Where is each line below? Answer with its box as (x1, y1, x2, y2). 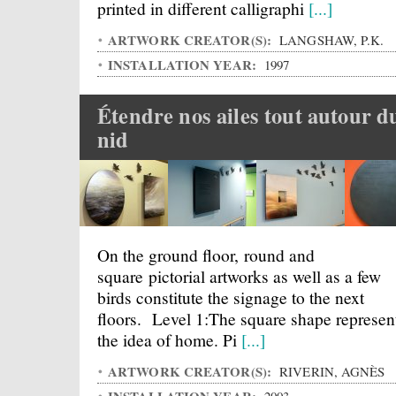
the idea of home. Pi (97, 328, 241, 351)
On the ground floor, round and (97, 243, 315, 266)
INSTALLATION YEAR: (108, 55, 261, 74)
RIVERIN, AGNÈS (276, 362, 385, 380)
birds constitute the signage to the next (97, 286, 364, 308)
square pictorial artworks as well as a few (97, 264, 381, 287)
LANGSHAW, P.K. (276, 31, 385, 49)
